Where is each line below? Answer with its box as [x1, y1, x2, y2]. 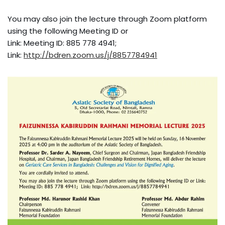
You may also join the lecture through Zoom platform [8, 14, 207, 24]
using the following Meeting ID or [8, 26, 128, 36]
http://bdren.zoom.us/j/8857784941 [24, 50, 157, 60]
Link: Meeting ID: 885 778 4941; [8, 38, 117, 48]
